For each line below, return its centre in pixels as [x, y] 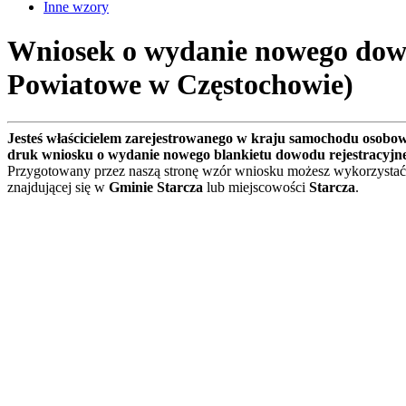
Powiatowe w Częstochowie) [180, 85]
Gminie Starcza [156, 187]
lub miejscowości [256, 187]
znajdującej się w [58, 187]
